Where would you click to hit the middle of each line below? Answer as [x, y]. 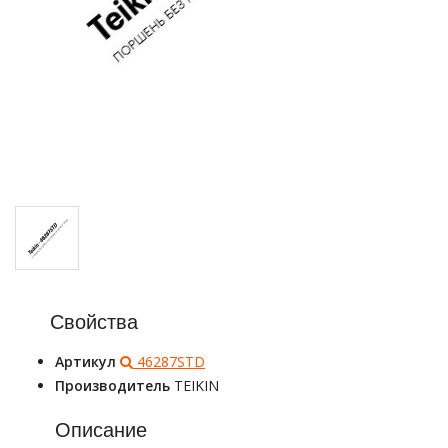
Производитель [114, 385]
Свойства [94, 321]
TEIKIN [196, 385]
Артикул [87, 361]
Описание [101, 429]
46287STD [169, 361]
